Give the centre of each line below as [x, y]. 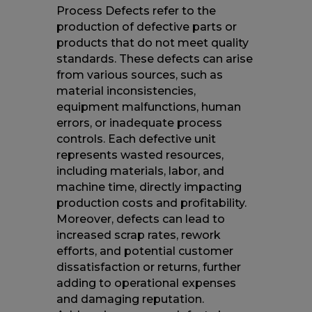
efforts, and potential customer [145, 251]
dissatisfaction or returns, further [148, 267]
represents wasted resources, [140, 155]
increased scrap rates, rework [138, 235]
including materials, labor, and [140, 171]
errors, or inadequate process [139, 123]
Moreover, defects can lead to [140, 219]
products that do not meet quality [152, 42]
